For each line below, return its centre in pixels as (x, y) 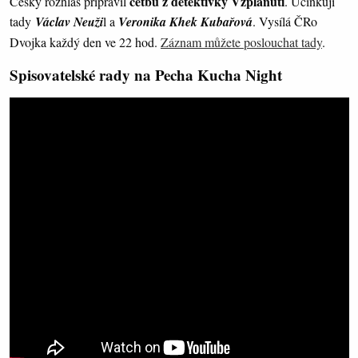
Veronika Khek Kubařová (185, 22)
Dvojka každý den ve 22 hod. (85, 42)
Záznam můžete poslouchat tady (241, 42)
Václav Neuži (69, 22)
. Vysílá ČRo (285, 22)
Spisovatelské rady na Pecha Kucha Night (146, 75)
